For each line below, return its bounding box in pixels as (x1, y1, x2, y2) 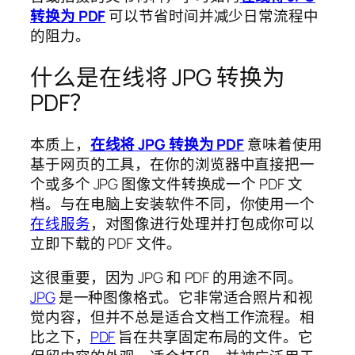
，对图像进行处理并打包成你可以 (90, 212, 315, 234)
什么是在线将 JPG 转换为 (30, 62, 285, 93)
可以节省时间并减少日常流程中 (105, 6, 319, 27)
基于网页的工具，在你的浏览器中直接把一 (30, 153, 315, 174)
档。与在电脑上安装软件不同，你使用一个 (30, 193, 315, 214)
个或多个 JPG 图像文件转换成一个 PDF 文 (30, 173, 303, 194)
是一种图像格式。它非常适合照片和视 (55, 287, 313, 308)
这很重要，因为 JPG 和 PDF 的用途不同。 (30, 267, 303, 288)
